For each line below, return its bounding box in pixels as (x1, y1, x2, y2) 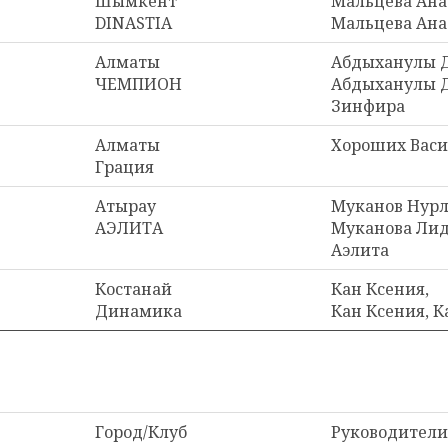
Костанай (95, 278, 172, 300)
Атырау (95, 195, 156, 217)
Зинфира (331, 95, 405, 117)
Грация (95, 156, 154, 178)
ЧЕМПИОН (95, 73, 182, 95)
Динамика (95, 300, 182, 322)
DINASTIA (95, 12, 172, 34)
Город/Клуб (95, 421, 187, 443)
